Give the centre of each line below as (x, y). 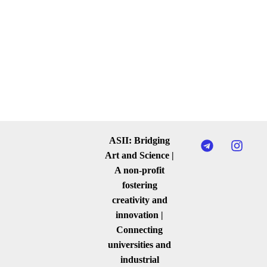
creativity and (139, 200)
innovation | (140, 215)
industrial (139, 260)
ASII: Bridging (140, 140)
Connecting (140, 230)
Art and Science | (140, 155)
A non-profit (140, 170)
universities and (140, 245)
